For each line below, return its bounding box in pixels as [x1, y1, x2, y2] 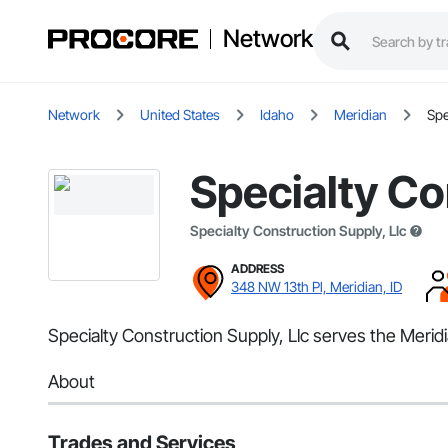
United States [140, 106, 220, 124]
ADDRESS [231, 261, 284, 277]
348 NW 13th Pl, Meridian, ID [231, 278, 402, 296]
